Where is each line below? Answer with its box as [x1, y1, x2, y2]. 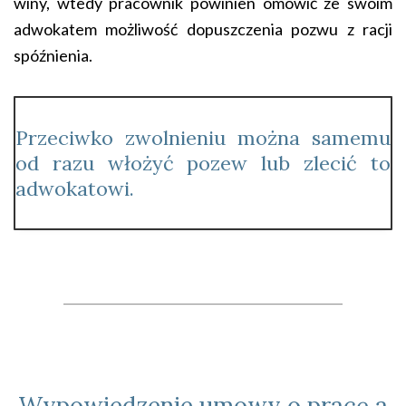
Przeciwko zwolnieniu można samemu [15, 125, 391, 150]
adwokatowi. [15, 176, 134, 201]
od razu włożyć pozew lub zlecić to [15, 150, 391, 176]
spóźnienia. [14, 45, 95, 65]
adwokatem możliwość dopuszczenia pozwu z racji [14, 19, 392, 39]
